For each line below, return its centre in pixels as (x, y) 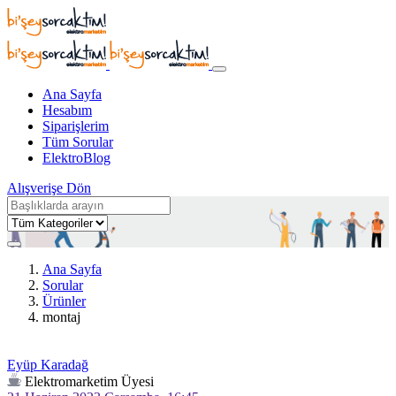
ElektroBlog (76, 158)
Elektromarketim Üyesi (89, 381)
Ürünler (64, 301)
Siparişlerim (76, 126)
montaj (61, 317)
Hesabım (67, 110)
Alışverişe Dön (49, 188)
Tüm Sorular (78, 142)
